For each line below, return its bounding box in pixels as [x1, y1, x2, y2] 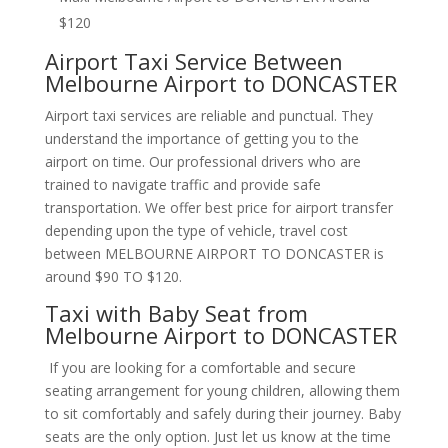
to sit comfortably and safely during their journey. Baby [44, 404, 401, 423]
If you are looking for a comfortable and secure [44, 358, 356, 377]
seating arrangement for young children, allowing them [44, 381, 400, 400]
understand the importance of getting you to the [44, 129, 359, 148]
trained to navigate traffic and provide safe [44, 175, 321, 194]
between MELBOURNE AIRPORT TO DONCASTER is [44, 244, 384, 263]
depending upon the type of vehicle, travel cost [44, 221, 348, 240]
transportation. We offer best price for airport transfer [44, 198, 393, 217]
